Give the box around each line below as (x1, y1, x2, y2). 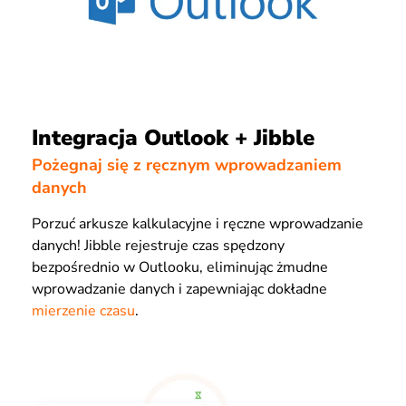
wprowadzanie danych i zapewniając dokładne (32, 279, 327, 300)
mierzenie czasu (32, 301, 135, 322)
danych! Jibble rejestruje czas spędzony (32, 236, 285, 256)
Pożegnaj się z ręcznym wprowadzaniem (32, 154, 342, 177)
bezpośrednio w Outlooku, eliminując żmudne (32, 257, 328, 278)
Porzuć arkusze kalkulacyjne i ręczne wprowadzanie (32, 214, 363, 235)
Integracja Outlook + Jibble (32, 122, 314, 152)
